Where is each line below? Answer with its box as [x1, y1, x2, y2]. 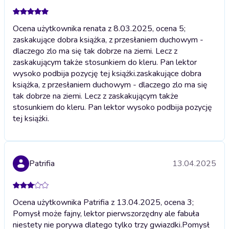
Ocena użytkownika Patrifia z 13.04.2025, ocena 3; [13, 196, 194, 208]
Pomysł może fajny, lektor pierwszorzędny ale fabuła [13, 208, 199, 219]
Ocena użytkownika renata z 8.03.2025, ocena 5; [13, 22, 186, 34]
